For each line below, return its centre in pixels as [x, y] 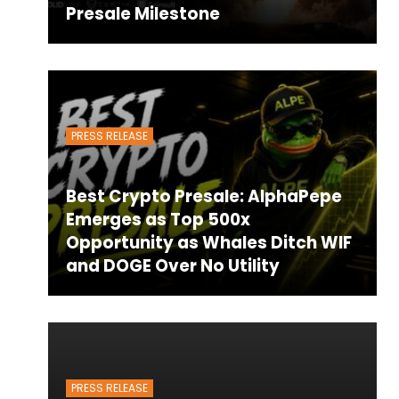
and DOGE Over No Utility [172, 266]
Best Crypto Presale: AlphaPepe [204, 196]
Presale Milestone [142, 14]
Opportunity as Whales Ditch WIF [208, 243]
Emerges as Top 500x [158, 220]
